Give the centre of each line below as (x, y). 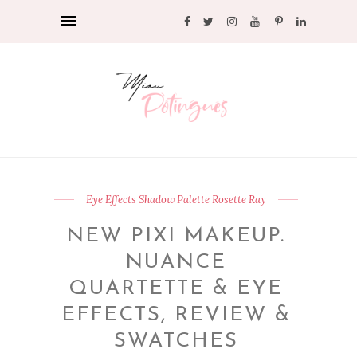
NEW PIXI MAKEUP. (176, 237)
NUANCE (176, 263)
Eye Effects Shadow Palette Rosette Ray (176, 200)
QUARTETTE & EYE (176, 289)
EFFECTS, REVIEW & (176, 316)
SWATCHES (176, 342)
